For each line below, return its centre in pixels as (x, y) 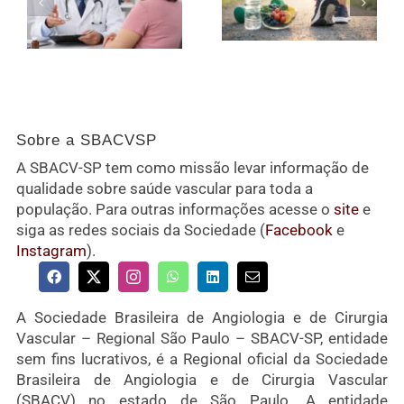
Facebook (298, 230)
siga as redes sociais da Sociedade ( (140, 230)
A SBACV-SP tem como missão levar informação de (192, 167)
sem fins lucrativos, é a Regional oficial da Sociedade (202, 358)
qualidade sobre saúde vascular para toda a (164, 188)
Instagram (51, 250)
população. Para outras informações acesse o (174, 209)
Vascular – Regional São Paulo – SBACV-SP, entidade (202, 338)
